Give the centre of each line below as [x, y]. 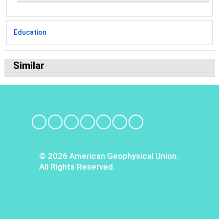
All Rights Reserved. [77, 167]
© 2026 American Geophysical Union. [109, 156]
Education [30, 32]
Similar [29, 66]
